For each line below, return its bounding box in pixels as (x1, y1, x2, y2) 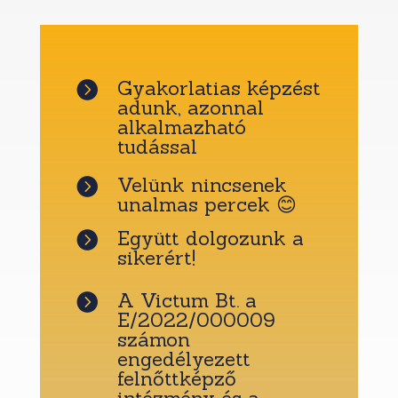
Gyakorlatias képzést (116, 76, 321, 101)
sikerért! (116, 245, 195, 271)
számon (116, 327, 190, 353)
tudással (116, 134, 197, 160)
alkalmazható (116, 115, 246, 140)
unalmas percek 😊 (116, 192, 297, 218)
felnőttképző (116, 366, 236, 392)
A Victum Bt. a (116, 288, 257, 314)
